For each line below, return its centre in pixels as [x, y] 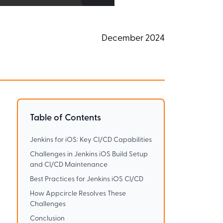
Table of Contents [65, 118]
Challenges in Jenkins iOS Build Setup [89, 154]
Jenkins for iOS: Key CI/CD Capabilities [91, 140]
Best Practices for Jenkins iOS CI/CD [86, 179]
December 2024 [133, 38]
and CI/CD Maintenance [68, 165]
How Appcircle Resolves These [78, 194]
